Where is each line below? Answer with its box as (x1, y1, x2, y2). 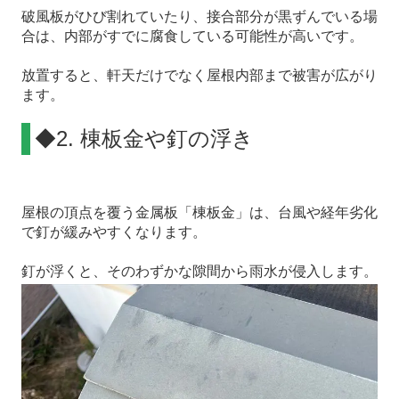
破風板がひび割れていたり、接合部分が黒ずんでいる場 (20, 8, 378, 24)
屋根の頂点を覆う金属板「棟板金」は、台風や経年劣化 (20, 204, 378, 220)
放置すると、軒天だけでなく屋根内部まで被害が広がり (20, 67, 378, 83)
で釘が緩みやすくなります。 (20, 224, 207, 240)
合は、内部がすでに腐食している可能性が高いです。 (20, 28, 363, 44)
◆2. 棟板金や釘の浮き (34, 126, 254, 151)
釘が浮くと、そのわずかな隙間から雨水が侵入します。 (20, 263, 378, 279)
